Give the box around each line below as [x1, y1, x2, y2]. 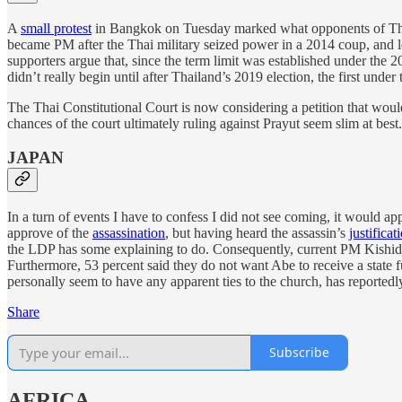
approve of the [7, 224, 92, 240]
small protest [21, 20, 92, 36]
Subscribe [269, 344, 329, 362]
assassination [92, 224, 165, 240]
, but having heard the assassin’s [165, 224, 349, 240]
